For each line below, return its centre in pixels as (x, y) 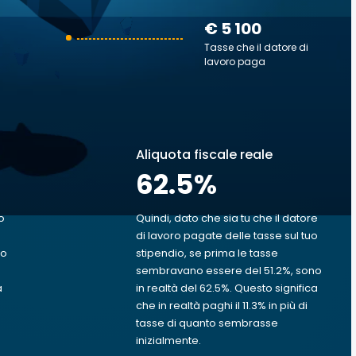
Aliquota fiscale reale (204, 155)
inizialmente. (168, 341)
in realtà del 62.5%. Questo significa (227, 288)
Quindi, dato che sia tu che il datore (227, 218)
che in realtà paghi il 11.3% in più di (222, 306)
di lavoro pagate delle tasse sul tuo (227, 236)
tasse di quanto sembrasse (207, 323)
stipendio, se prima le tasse (207, 253)
